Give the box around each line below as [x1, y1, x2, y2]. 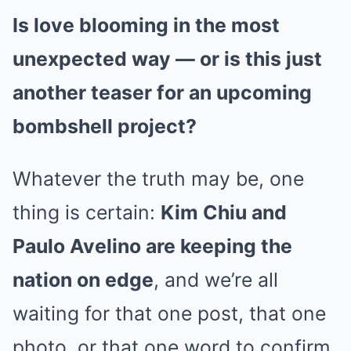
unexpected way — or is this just [13, 46, 322, 71]
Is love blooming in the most [13, 13, 280, 37]
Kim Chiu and [161, 200, 287, 224]
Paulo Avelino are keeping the [13, 233, 292, 258]
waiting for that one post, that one [13, 301, 326, 325]
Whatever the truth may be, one [13, 166, 304, 190]
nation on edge [13, 267, 154, 291]
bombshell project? [13, 114, 197, 138]
